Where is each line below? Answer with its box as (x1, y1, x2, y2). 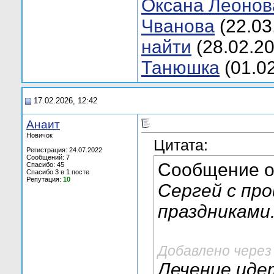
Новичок (26, 131, 53, 139)
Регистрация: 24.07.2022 (26, 146, 102, 154)
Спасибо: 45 (26, 161, 64, 168)
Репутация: (26, 176, 63, 183)
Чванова (141, 16, 215, 36)
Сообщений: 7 (26, 154, 70, 161)
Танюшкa (141, 57, 220, 78)
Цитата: (154, 136, 208, 154)
